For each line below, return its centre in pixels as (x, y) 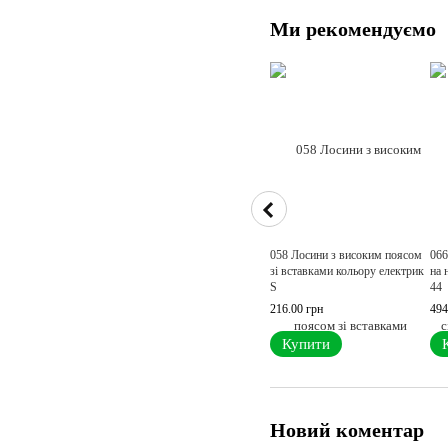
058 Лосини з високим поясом (346, 255)
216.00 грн (296, 309)
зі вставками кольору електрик (347, 271)
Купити (306, 344)
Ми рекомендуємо (353, 29)
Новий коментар (347, 430)
